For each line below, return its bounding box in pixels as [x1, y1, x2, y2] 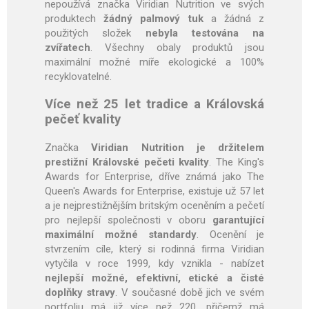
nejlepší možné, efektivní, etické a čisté [45, 272, 264, 285]
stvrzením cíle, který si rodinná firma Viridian [45, 243, 264, 256]
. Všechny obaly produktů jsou [90, 41, 264, 54]
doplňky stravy [45, 286, 116, 299]
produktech [45, 12, 104, 26]
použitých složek [45, 27, 146, 40]
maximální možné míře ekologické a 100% [45, 56, 264, 69]
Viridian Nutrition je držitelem [91, 141, 264, 154]
